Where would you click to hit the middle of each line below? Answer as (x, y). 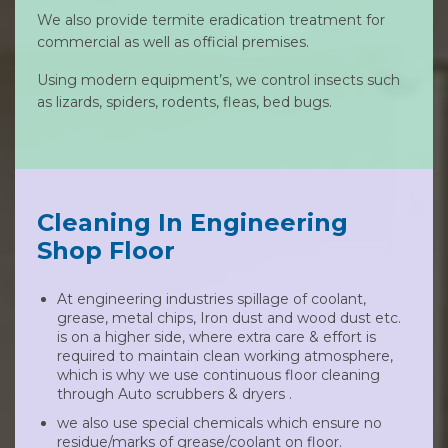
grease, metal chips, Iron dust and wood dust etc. (229, 318)
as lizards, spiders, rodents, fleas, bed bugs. (184, 102)
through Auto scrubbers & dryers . (174, 394)
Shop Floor (106, 250)
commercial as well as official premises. (173, 42)
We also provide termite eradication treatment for (211, 20)
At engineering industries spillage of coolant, (211, 299)
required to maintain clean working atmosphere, (225, 356)
